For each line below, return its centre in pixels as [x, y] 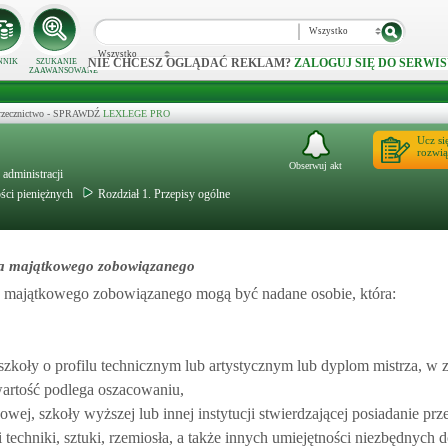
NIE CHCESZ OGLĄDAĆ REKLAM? [191, 63]
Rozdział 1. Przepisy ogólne [164, 194]
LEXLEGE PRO [136, 113]
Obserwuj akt [315, 165]
